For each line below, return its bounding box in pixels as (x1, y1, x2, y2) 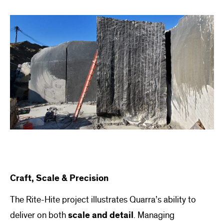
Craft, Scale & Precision (10, 172, 108, 184)
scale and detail (68, 209, 133, 221)
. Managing (133, 209, 174, 221)
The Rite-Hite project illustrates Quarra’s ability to (10, 193, 196, 205)
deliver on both (10, 209, 68, 221)
